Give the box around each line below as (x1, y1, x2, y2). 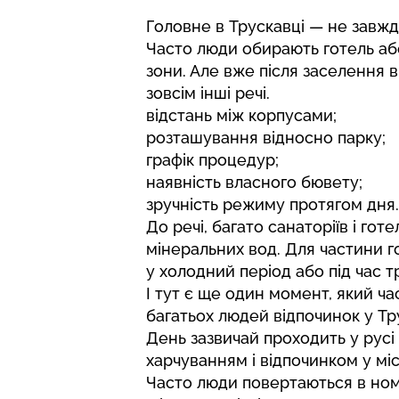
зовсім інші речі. (146, 84, 270, 103)
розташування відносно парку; (146, 128, 386, 148)
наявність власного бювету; (146, 173, 362, 192)
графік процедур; (146, 151, 279, 170)
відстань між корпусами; (146, 106, 337, 126)
